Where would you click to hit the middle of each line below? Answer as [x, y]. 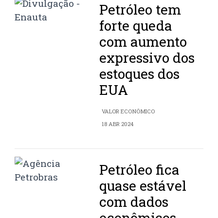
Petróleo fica [140, 170]
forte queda [136, 26]
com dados [134, 202]
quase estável [143, 186]
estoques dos [140, 74]
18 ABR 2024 [118, 124]
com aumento [143, 42]
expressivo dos [147, 58]
